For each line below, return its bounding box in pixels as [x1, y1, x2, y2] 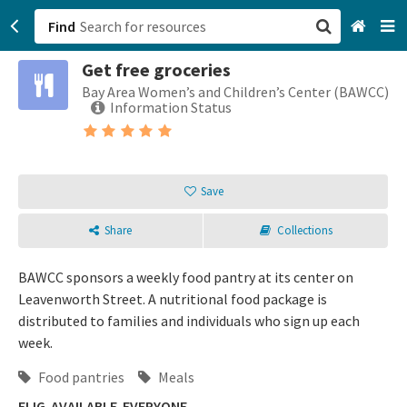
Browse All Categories [212, 111, 352, 129]
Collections [276, 223, 333, 238]
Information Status [110, 98, 232, 116]
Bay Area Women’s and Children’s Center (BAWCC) [82, 83, 389, 101]
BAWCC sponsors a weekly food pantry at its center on [18, 268, 353, 286]
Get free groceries [82, 58, 231, 81]
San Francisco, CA [212, 73, 323, 91]
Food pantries [35, 368, 124, 386]
